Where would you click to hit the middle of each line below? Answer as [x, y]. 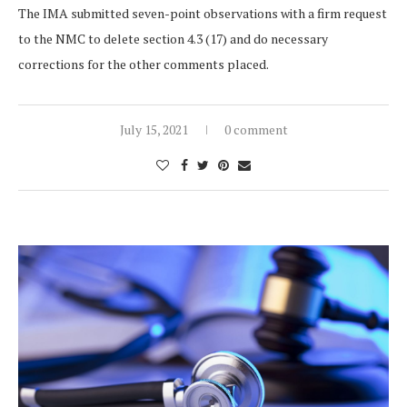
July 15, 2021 [154, 129]
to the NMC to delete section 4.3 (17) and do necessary [173, 38]
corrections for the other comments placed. [144, 64]
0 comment [256, 129]
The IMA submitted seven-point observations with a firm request [203, 13]
